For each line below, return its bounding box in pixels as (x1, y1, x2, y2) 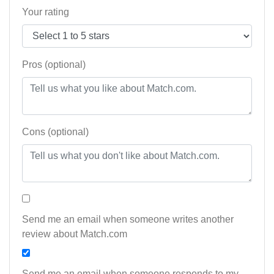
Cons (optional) (22, 127, 89, 138)
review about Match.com (22, 229, 127, 240)
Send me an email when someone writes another (22, 214, 234, 225)
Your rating (22, 7, 69, 18)
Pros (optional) (22, 59, 86, 70)
